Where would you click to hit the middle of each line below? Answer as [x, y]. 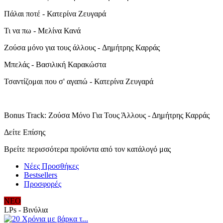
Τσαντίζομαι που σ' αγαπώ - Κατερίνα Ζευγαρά [79, 81]
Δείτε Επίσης [25, 132]
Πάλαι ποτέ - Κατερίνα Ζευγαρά [55, 13]
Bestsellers [41, 175]
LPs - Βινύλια [26, 210]
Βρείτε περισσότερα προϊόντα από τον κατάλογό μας [87, 149]
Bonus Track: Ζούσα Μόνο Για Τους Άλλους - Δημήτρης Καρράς [107, 115]
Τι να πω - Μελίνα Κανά [42, 30]
